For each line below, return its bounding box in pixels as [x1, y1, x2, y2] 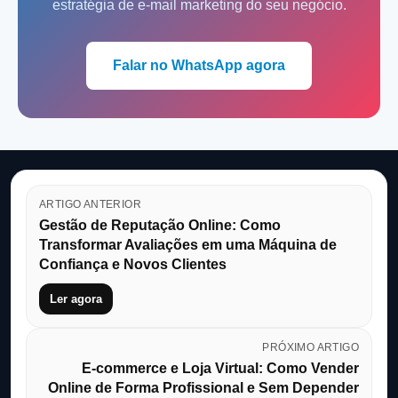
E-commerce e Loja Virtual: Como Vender [82, 360, 359, 376]
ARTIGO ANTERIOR [39, 197, 141, 211]
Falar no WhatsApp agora [113, 57, 285, 73]
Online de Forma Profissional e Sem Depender [48, 379, 359, 395]
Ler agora [50, 291, 102, 306]
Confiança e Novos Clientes [39, 256, 227, 272]
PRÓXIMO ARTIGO [262, 340, 359, 354]
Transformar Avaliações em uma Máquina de [39, 236, 337, 252]
